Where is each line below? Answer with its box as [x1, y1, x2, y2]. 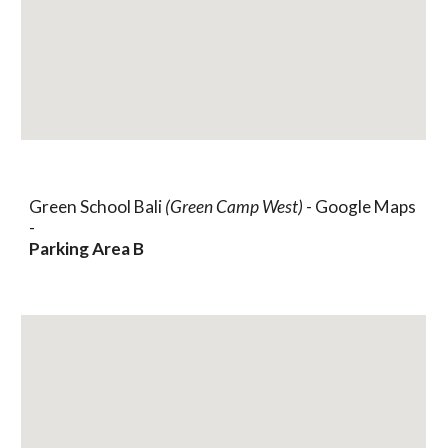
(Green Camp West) [165, 196, 307, 217]
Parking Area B [29, 238, 145, 259]
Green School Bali [29, 196, 166, 217]
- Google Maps [306, 196, 417, 217]
